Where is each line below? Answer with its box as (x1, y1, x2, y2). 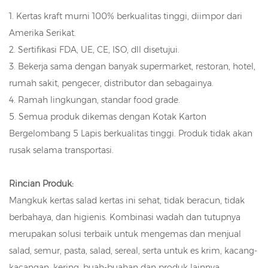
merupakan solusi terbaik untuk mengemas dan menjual (9, 228, 241, 239)
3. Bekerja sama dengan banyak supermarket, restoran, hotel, (9, 60, 255, 72)
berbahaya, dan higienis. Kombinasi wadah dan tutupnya (9, 211, 240, 223)
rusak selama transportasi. (9, 144, 114, 156)
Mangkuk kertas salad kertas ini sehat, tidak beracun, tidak (9, 194, 245, 206)
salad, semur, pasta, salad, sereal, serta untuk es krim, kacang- (9, 245, 257, 256)
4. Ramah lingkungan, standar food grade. (9, 94, 180, 105)
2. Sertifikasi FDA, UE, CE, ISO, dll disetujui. (9, 44, 179, 55)
